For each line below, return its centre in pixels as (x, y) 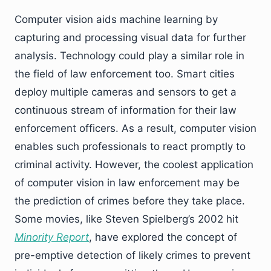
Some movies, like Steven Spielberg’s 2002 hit (126, 219)
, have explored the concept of (163, 237)
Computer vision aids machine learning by (116, 19)
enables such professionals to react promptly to (130, 146)
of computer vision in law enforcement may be (127, 182)
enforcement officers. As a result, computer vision (135, 128)
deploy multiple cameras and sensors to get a (126, 92)
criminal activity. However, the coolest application (134, 164)
